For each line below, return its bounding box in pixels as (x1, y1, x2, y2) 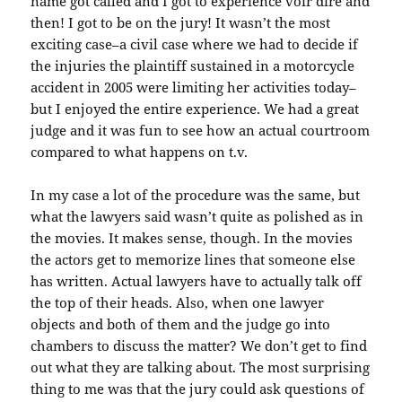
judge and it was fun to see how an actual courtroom (31, 121, 371, 140)
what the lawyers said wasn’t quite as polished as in (31, 207, 364, 226)
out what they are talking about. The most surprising (31, 358, 371, 377)
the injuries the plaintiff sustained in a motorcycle (31, 57, 355, 75)
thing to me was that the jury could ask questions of (31, 380, 365, 398)
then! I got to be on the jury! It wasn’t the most (31, 13, 331, 32)
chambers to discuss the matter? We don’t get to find (31, 336, 368, 355)
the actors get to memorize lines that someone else (31, 250, 356, 269)
